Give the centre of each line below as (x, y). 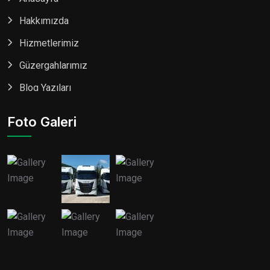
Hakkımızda (44, 21)
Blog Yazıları (45, 88)
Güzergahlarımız (53, 66)
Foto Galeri (42, 122)
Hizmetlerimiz (49, 43)
